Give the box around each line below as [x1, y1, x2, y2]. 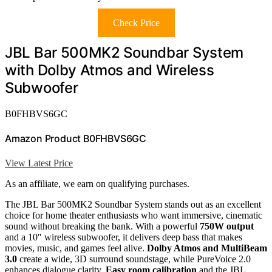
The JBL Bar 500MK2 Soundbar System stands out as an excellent [5, 199, 261, 209]
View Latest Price [5, 157, 73, 168]
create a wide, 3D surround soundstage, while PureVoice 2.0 [17, 253, 251, 264]
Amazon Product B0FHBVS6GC [5, 132, 146, 145]
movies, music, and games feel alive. [5, 242, 147, 253]
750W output [200, 220, 254, 231]
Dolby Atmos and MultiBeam [147, 242, 267, 253]
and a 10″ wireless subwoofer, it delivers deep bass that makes [5, 231, 242, 242]
